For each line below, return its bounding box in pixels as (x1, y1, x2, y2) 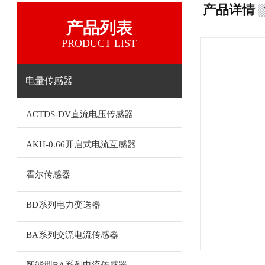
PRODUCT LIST (62, 37, 137, 49)
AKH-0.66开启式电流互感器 (25, 140, 136, 149)
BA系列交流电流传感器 (25, 230, 118, 240)
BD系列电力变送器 (25, 200, 101, 209)
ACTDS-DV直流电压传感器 (25, 109, 133, 119)
